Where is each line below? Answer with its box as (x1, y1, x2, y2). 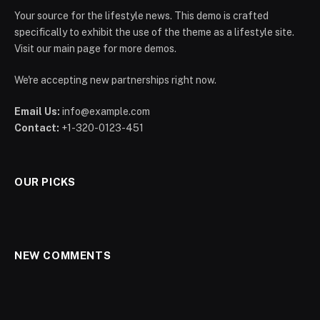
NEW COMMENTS (14, 249, 111, 261)
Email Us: (14, 105, 60, 117)
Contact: (14, 121, 59, 134)
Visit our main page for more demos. (14, 42, 176, 54)
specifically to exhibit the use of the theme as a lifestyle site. (14, 26, 294, 38)
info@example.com (62, 105, 150, 117)
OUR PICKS (14, 175, 76, 188)
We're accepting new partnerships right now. (14, 74, 216, 86)
